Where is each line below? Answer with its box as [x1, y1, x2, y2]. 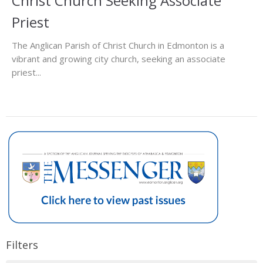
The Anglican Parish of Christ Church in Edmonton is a [12, 39, 224, 52]
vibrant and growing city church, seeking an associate [12, 53, 225, 65]
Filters [6, 238, 38, 252]
